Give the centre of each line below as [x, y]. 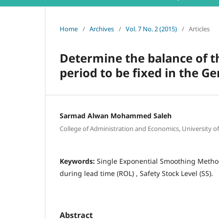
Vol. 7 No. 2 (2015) [151, 29]
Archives [102, 29]
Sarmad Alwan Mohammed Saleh [116, 116]
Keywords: [78, 161]
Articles [199, 29]
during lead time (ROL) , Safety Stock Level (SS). [136, 173]
